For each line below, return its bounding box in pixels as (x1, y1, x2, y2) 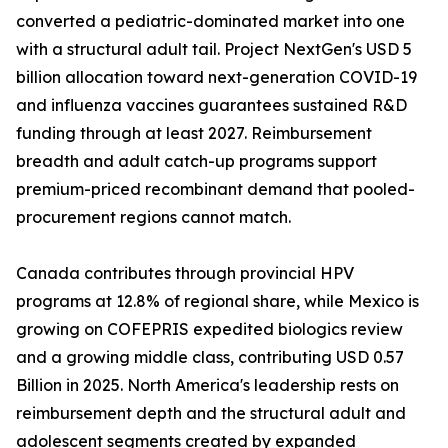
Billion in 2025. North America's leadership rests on (16, 375, 399, 396)
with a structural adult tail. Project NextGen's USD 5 (16, 39, 412, 60)
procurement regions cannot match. (16, 207, 291, 228)
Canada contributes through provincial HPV (16, 263, 354, 284)
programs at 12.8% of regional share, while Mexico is (16, 291, 419, 312)
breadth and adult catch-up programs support (16, 151, 377, 172)
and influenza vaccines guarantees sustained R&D (16, 95, 407, 116)
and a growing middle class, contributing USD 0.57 (16, 347, 404, 368)
